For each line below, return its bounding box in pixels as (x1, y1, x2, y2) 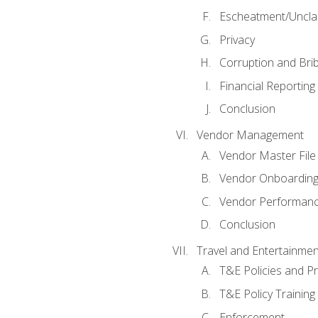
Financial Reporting (219, 77, 315, 94)
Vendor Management (196, 127, 304, 143)
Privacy (219, 31, 255, 48)
